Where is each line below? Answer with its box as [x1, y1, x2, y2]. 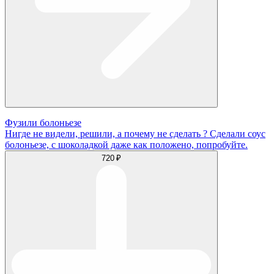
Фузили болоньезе [5, 117, 81, 128]
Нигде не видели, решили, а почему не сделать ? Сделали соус [5, 128, 265, 139]
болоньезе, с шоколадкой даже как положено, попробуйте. [5, 139, 248, 150]
